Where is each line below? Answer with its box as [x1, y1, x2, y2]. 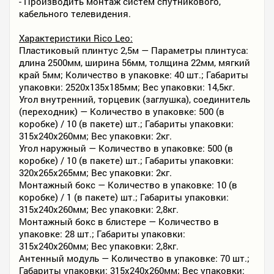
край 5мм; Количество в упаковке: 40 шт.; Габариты [19, 68, 248, 81]
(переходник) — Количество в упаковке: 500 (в [19, 105, 224, 118]
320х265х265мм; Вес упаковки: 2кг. [19, 166, 172, 179]
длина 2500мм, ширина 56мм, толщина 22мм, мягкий [19, 56, 250, 69]
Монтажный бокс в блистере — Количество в [19, 215, 219, 228]
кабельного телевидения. [19, 7, 131, 20]
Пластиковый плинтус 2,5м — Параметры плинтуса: [19, 44, 248, 57]
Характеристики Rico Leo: [19, 32, 133, 45]
